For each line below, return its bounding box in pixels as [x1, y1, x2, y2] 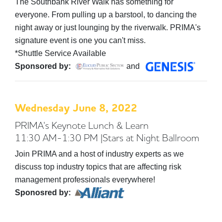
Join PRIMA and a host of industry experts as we [15, 149, 184, 158]
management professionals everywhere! [15, 175, 155, 184]
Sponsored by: [15, 61, 71, 70]
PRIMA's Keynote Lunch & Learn [15, 118, 155, 131]
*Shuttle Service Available [15, 49, 106, 57]
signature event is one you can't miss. [15, 36, 148, 45]
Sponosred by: [15, 188, 71, 197]
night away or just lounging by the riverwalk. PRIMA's [15, 23, 201, 32]
